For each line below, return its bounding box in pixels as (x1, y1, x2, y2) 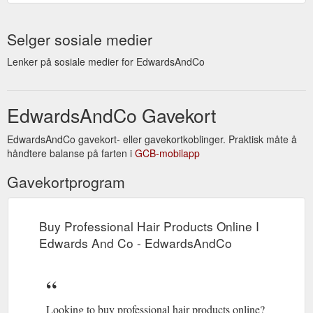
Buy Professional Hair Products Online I (39, 217, 259, 235)
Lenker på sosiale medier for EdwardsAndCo (7, 54, 205, 68)
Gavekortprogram (7, 170, 125, 192)
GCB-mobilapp (135, 145, 200, 160)
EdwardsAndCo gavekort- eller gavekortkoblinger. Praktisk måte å (7, 131, 297, 146)
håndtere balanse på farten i (7, 145, 135, 160)
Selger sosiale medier (7, 28, 152, 50)
